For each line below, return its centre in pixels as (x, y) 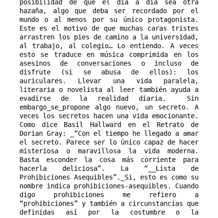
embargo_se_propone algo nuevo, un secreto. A (109, 107)
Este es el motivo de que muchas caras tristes (109, 28)
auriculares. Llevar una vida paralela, (109, 81)
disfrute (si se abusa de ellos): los (109, 72)
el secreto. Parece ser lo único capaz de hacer (109, 142)
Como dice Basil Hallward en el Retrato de (109, 124)
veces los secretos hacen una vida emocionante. (109, 116)
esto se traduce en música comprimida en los (109, 54)
